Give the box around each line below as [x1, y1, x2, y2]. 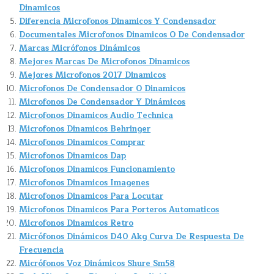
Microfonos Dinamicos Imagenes [19, 176, 150, 190]
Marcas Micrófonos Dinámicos [19, 41, 141, 55]
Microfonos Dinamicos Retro [19, 216, 134, 230]
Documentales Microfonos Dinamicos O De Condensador [19, 28, 245, 42]
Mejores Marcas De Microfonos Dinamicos [19, 54, 190, 68]
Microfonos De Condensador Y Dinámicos [19, 95, 186, 109]
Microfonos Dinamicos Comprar [19, 135, 146, 149]
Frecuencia [19, 243, 64, 257]
